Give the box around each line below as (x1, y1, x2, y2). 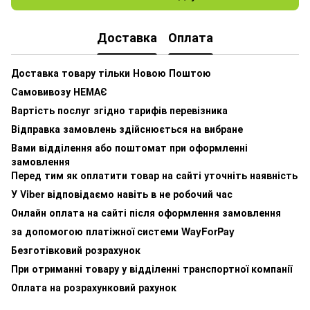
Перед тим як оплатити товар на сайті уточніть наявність (11, 167, 298, 182)
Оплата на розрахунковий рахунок (11, 280, 176, 294)
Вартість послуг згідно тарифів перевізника (11, 102, 228, 117)
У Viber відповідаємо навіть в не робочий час (11, 186, 232, 201)
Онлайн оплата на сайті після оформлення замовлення (11, 205, 281, 219)
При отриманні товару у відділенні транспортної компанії (11, 261, 292, 275)
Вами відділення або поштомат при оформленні (11, 140, 248, 154)
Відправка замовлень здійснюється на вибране (11, 121, 243, 136)
